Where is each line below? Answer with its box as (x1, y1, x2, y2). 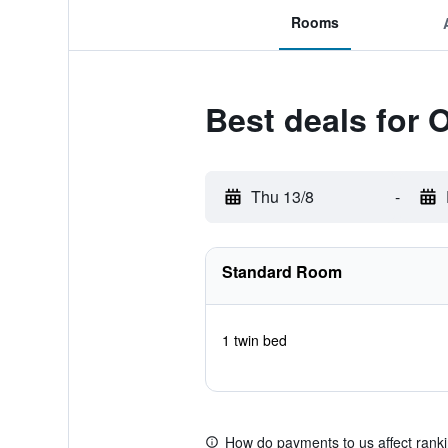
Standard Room (221, 260, 342, 283)
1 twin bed (221, 330, 287, 350)
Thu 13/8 (250, 185, 314, 208)
